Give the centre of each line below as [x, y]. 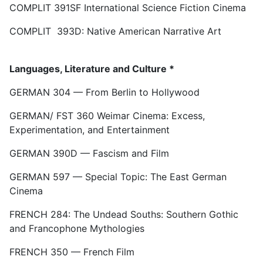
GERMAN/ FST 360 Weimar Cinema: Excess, [107, 116]
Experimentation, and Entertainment [90, 130]
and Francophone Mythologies [77, 228]
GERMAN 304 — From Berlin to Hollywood [104, 92]
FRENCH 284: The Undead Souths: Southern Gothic [124, 214]
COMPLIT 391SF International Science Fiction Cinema [128, 8]
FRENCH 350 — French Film [72, 252]
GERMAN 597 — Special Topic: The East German [118, 177]
